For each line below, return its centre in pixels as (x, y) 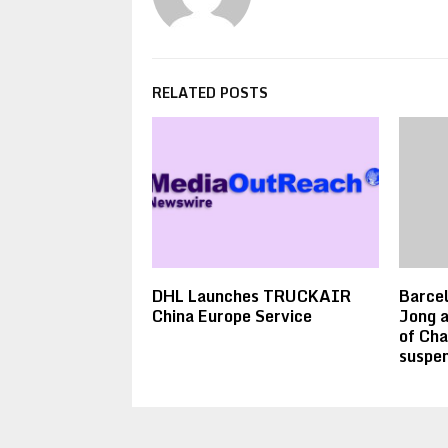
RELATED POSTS (210, 92)
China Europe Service (232, 316)
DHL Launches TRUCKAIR (251, 296)
